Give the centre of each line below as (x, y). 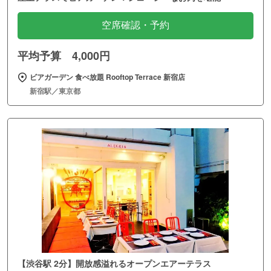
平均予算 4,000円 (64, 56)
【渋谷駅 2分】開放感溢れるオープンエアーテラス (114, 263)
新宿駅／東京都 (55, 91)
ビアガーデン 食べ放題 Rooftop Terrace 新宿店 (107, 77)
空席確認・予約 (135, 25)
